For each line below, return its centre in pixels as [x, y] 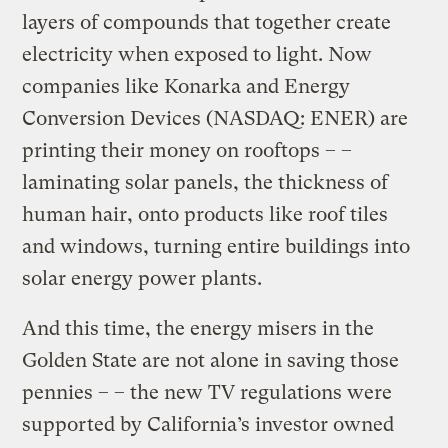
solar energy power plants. [142, 278]
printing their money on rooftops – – [187, 150]
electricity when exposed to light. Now [197, 54]
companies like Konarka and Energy [186, 86]
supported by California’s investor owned [208, 424]
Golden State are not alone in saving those [211, 360]
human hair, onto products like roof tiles [205, 214]
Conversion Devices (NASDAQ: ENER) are [215, 118]
